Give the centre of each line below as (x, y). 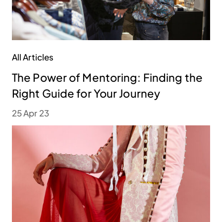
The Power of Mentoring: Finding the (107, 78)
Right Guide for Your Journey (86, 93)
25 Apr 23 (30, 113)
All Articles (33, 57)
